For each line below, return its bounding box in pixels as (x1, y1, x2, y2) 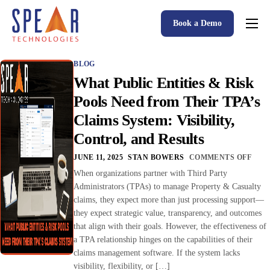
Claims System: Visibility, (74, 111, 235, 129)
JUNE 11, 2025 (74, 152, 124, 162)
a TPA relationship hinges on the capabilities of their (74, 234, 253, 244)
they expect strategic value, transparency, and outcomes (74, 208, 262, 218)
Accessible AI (12, 63, 74, 75)
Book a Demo (173, 19, 222, 28)
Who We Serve (12, 113, 81, 126)
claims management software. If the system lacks (74, 248, 240, 257)
